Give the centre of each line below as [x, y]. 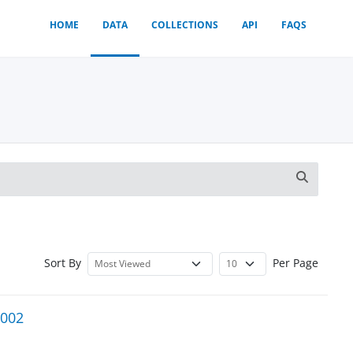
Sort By [62, 262]
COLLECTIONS [185, 25]
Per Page [295, 262]
